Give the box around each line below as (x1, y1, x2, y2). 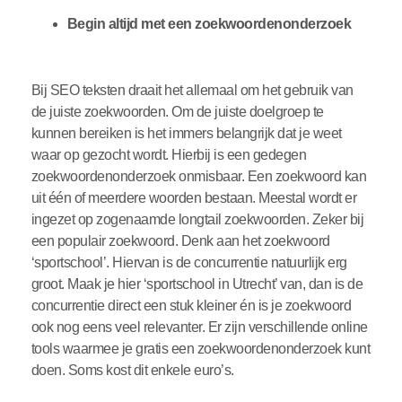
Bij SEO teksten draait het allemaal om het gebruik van (31, 83, 354, 99)
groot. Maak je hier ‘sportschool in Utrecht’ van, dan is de (31, 276, 363, 293)
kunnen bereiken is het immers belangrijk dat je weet (31, 126, 342, 142)
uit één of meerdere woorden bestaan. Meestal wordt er (31, 190, 357, 206)
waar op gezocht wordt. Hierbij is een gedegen (31, 147, 307, 163)
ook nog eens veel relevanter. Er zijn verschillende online (31, 319, 368, 336)
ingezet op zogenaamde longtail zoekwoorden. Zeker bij (31, 212, 364, 228)
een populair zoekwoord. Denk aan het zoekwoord (31, 233, 330, 249)
